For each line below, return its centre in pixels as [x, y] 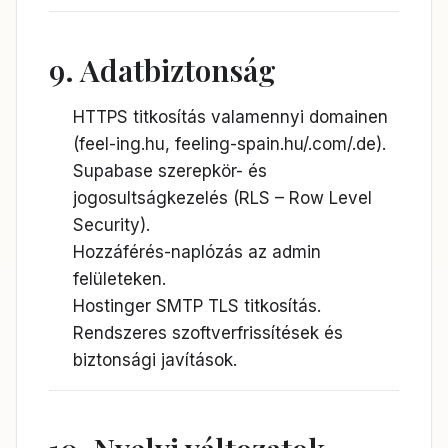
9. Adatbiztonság [162, 70]
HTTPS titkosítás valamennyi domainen [230, 117]
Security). [111, 225]
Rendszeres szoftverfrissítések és [208, 333]
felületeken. [119, 279]
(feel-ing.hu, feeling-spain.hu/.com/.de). [229, 144]
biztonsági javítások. [155, 360]
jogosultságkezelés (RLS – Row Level [222, 198]
